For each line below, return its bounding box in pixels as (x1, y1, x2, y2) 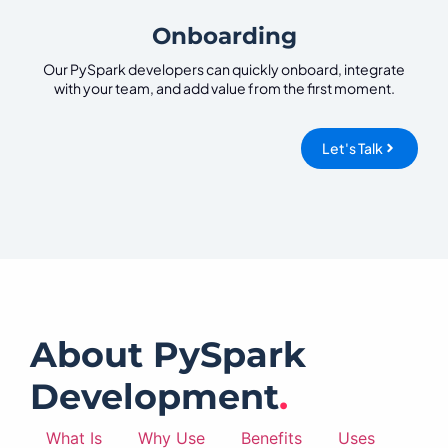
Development (30, 375, 279, 419)
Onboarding (151, 22, 297, 51)
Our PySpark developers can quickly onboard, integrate (43, 59, 405, 78)
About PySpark (30, 333, 306, 377)
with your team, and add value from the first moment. (53, 78, 395, 97)
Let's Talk (321, 138, 383, 157)
